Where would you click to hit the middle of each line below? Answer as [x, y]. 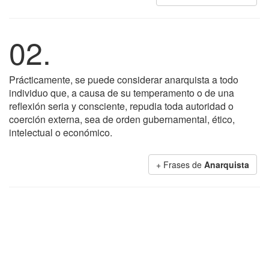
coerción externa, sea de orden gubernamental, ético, [122, 119]
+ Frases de [180, 165]
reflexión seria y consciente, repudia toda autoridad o [121, 106]
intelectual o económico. [61, 132]
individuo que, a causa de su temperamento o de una [122, 93]
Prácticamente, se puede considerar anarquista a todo [124, 80]
